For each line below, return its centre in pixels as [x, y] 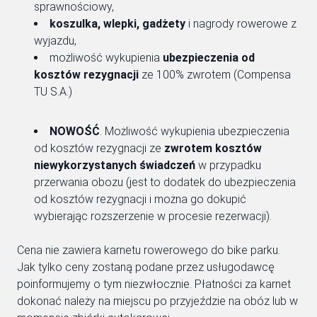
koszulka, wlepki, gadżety [117, 23]
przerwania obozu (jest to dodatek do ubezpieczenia [165, 182]
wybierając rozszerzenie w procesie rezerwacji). [153, 216]
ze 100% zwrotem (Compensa [215, 74]
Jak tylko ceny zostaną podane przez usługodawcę [146, 267]
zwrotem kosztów [213, 148]
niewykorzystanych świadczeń [115, 165]
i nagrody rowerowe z [241, 23]
